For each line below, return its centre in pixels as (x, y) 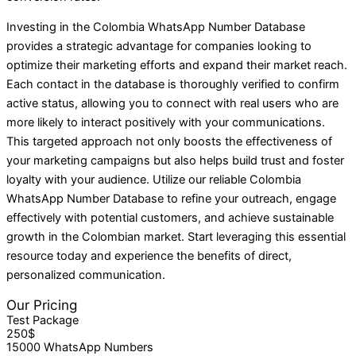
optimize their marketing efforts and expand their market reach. (177, 66)
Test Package (43, 320)
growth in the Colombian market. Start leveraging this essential (176, 237)
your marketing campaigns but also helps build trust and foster (175, 161)
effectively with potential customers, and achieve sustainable (170, 218)
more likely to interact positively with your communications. (166, 123)
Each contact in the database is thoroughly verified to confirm (173, 85)
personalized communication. (86, 275)
